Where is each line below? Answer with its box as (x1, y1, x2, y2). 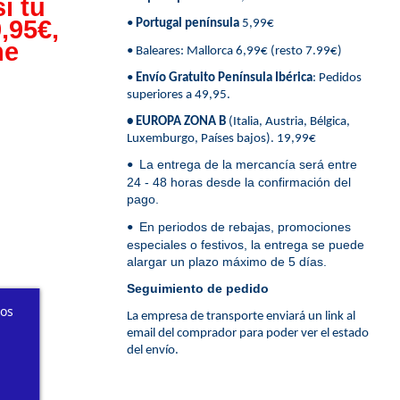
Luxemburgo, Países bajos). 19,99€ (126, 132, 316, 146)
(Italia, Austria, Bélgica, (225, 115, 350, 129)
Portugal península (135, 16, 239, 30)
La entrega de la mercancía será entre (135, 157, 357, 172)
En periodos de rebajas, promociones (135, 219, 351, 234)
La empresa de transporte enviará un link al (126, 310, 355, 323)
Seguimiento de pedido (126, 280, 269, 296)
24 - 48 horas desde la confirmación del (126, 175, 351, 190)
